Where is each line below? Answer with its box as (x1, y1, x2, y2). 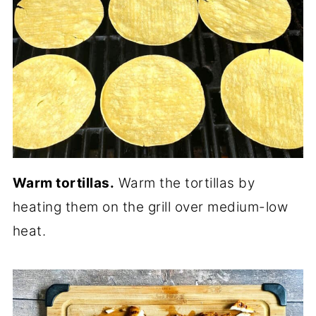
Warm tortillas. (12, 175, 115, 192)
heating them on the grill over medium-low (12, 199, 288, 216)
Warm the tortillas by (114, 175, 255, 192)
